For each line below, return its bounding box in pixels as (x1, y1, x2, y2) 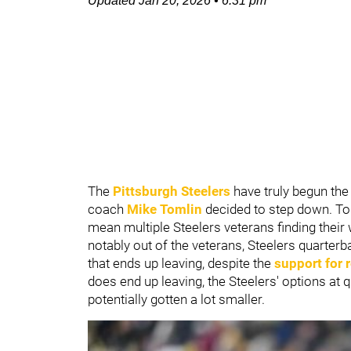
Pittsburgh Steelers (113, 183, 230, 199)
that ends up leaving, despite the (88, 255, 274, 271)
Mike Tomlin (127, 201, 202, 217)
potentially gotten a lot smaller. (88, 291, 265, 307)
